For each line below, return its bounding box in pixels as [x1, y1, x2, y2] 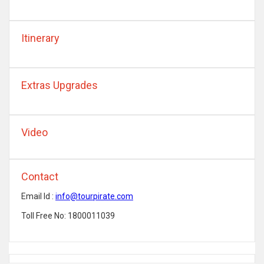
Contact [21, 170, 58, 183]
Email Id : [21, 191, 55, 201]
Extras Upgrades [21, 78, 98, 91]
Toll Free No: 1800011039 [21, 210, 115, 220]
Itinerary [21, 31, 60, 44]
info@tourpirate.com [55, 191, 133, 201]
